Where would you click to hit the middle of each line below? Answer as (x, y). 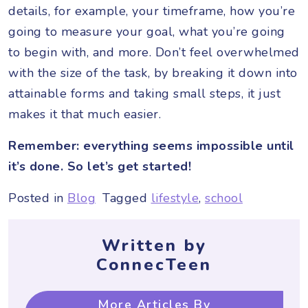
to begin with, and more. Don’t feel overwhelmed (154, 52)
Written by (154, 245)
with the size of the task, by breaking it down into (153, 73)
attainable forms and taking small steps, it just (144, 93)
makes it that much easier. (85, 114)
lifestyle (175, 198)
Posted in (38, 198)
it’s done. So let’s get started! (100, 166)
